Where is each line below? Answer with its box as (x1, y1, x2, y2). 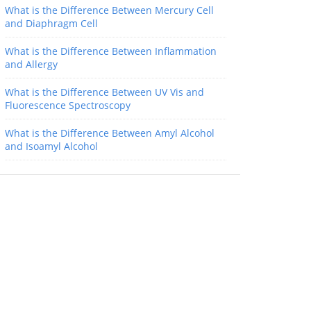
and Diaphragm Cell (5, 17, 98, 30)
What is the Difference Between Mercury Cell (5, 3, 214, 17)
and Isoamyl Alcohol (5, 140, 98, 153)
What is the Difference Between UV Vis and (5, 85, 204, 99)
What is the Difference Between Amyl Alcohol (5, 126, 215, 140)
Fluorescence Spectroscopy (5, 99, 131, 112)
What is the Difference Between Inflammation (5, 44, 217, 58)
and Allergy (5, 58, 58, 71)
